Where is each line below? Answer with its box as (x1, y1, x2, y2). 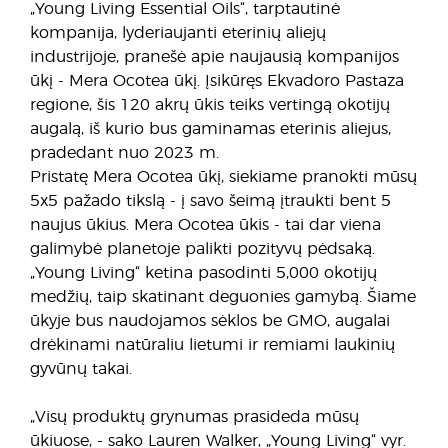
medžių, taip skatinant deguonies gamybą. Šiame (30, 289, 416, 305)
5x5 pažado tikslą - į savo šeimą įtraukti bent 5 (30, 193, 391, 209)
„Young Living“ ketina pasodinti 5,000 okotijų (30, 265, 377, 281)
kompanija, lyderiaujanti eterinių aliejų (30, 25, 326, 41)
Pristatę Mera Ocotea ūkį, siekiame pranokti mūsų (30, 169, 417, 185)
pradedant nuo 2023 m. (30, 145, 219, 161)
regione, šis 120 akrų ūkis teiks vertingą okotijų (30, 97, 390, 113)
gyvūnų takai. (30, 361, 132, 377)
